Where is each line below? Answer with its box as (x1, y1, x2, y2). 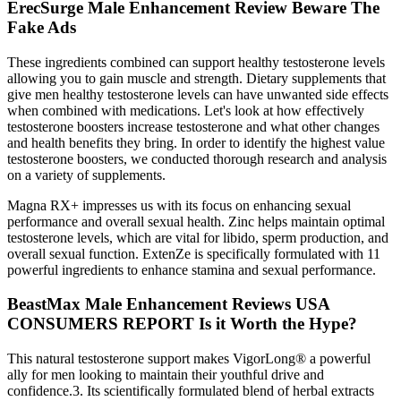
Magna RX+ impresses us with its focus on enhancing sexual (7, 197, 351, 213)
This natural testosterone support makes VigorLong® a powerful (7, 351, 371, 367)
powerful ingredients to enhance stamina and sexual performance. (7, 261, 376, 277)
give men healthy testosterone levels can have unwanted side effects (7, 86, 388, 102)
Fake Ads (7, 18, 76, 38)
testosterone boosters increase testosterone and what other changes (7, 118, 380, 134)
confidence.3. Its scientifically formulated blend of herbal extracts (7, 383, 374, 399)
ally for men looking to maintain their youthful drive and (7, 367, 324, 383)
